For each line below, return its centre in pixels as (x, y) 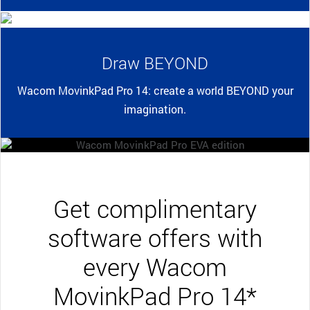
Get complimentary (155, 208)
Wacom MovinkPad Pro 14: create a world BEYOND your (155, 90)
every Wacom (155, 266)
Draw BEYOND (155, 63)
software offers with (155, 237)
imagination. (155, 109)
